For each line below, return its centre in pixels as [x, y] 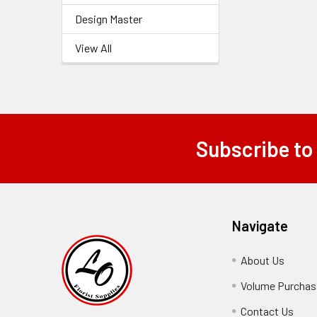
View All [93, 48]
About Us [263, 260]
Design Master [109, 19]
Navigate [260, 226]
